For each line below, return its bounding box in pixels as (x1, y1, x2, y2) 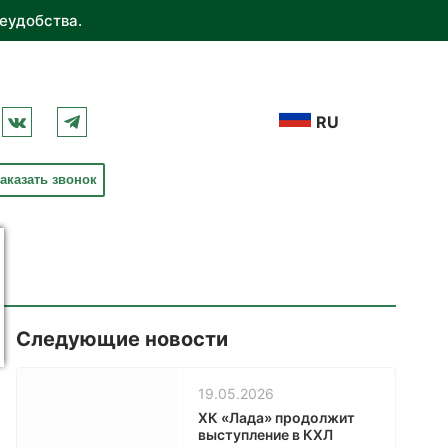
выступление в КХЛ (198, 426, 333, 443)
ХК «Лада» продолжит (198, 409, 355, 426)
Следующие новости (16, 327, 228, 351)
